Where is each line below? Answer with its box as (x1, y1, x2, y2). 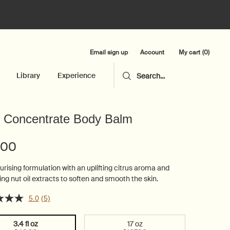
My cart (179, 48, 200, 56)
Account (140, 48, 164, 57)
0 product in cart (177, 51, 224, 60)
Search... (137, 71, 165, 81)
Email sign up (90, 48, 128, 56)
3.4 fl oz (13, 219, 38, 228)
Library (16, 71, 40, 80)
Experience (57, 71, 95, 80)
